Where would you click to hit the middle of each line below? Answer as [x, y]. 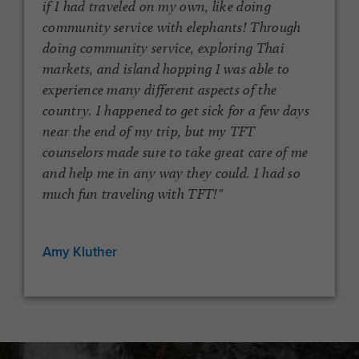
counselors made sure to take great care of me [175, 152]
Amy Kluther [80, 252]
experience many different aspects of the [160, 90]
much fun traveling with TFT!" [133, 194]
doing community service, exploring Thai [163, 48]
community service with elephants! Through [172, 27]
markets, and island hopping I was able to [166, 69]
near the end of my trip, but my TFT [149, 131]
